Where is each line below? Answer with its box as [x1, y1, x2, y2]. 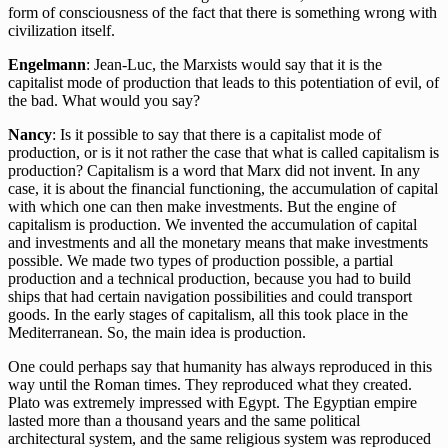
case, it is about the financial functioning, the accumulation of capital [8, 180, 438, 198]
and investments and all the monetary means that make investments [8, 234, 428, 252]
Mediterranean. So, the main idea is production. [8, 324, 306, 342]
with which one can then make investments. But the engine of [8, 198, 396, 216]
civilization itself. [8, 22, 115, 40]
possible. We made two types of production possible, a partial [8, 252, 393, 270]
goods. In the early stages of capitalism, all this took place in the [8, 306, 408, 324]
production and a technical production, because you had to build [8, 270, 411, 288]
